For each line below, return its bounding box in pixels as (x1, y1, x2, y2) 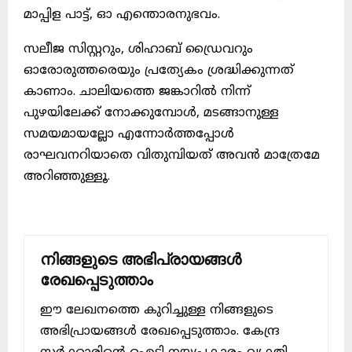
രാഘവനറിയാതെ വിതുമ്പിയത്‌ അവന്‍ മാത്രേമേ (24, 147, 320, 163)
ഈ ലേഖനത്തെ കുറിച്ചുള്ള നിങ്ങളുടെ (40, 302, 273, 318)
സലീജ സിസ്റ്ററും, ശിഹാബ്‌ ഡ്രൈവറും (24, 41, 253, 57)
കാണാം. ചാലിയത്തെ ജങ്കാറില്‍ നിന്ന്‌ (24, 83, 251, 100)
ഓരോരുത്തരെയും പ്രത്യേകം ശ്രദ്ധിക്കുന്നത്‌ (24, 62, 294, 79)
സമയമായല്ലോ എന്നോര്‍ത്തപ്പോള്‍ (24, 126, 234, 142)
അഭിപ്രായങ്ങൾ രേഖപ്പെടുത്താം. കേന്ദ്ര (40, 323, 280, 339)
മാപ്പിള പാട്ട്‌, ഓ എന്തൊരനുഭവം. (24, 6, 220, 23)
